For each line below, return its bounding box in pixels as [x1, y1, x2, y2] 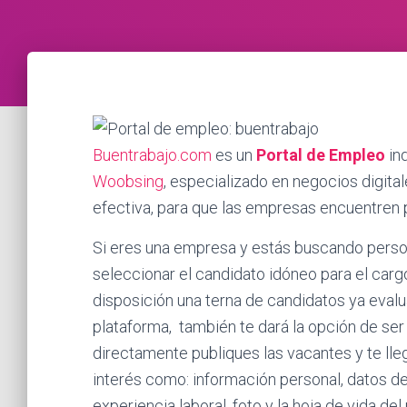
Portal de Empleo [256, 145, 385, 164]
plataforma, [93, 317, 175, 336]
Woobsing [93, 172, 164, 191]
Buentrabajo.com [93, 145, 212, 164]
